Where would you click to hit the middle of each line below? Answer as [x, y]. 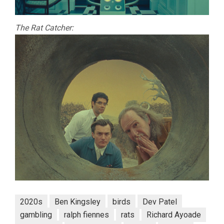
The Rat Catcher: [44, 27]
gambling [36, 215]
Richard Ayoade [174, 215]
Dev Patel [160, 202]
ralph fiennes [86, 215]
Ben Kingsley [77, 202]
